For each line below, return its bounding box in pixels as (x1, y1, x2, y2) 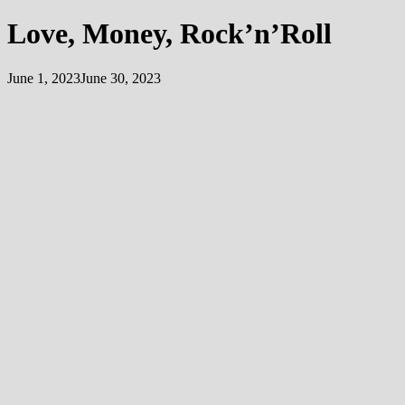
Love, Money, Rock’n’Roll (7, 17, 332, 51)
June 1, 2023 (7, 70, 80, 86)
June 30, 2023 (80, 70, 161, 86)
